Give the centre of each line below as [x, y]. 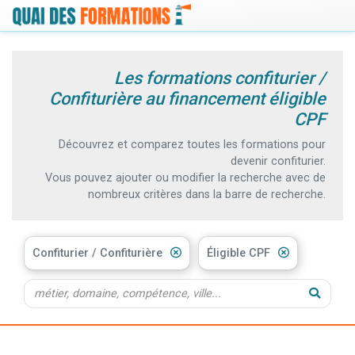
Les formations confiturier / [220, 78]
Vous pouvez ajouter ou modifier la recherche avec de [185, 177]
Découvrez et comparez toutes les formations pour [192, 144]
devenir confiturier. [278, 161]
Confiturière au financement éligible [187, 98]
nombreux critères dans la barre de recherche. [207, 194]
